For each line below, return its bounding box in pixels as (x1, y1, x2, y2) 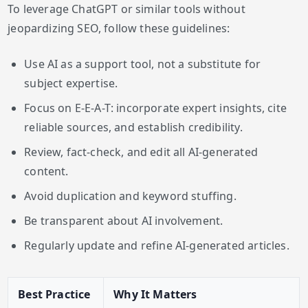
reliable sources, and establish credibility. (24, 120, 243, 135)
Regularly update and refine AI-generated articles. (24, 238, 289, 254)
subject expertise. (24, 76, 118, 91)
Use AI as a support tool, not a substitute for (24, 56, 261, 72)
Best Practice (18, 287, 91, 302)
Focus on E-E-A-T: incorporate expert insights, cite (24, 100, 287, 116)
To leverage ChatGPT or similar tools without (8, 1, 245, 17)
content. (24, 164, 69, 179)
